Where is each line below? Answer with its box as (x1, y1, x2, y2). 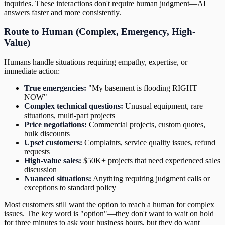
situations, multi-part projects (24, 111, 115, 120)
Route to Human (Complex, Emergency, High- (4, 26, 195, 37)
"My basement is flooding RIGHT (86, 84, 197, 93)
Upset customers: (24, 138, 82, 147)
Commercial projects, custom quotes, (87, 120, 205, 129)
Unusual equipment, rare (123, 102, 203, 111)
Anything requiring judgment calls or (91, 174, 210, 183)
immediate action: (4, 67, 60, 76)
